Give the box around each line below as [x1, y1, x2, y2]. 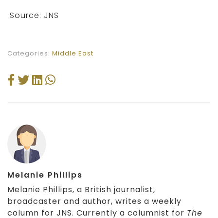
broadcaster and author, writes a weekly [7, 196, 182, 207]
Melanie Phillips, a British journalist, [7, 184, 155, 195]
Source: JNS [10, 10, 59, 21]
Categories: [7, 49, 52, 58]
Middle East [52, 49, 93, 58]
